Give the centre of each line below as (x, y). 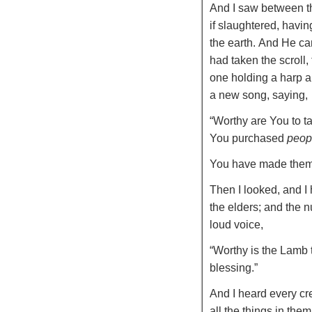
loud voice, (237, 225)
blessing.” (234, 268)
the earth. (233, 43)
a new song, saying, (259, 95)
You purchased (249, 138)
